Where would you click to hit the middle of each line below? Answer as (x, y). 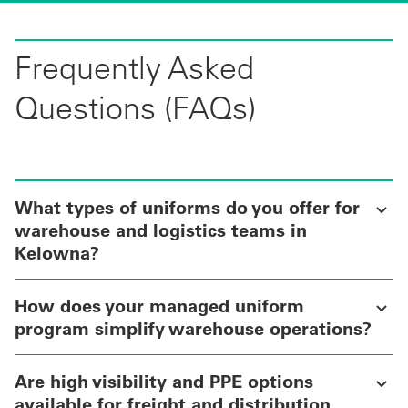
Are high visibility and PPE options (164, 381)
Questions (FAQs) (135, 107)
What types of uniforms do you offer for (187, 207)
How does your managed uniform (159, 305)
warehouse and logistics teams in (161, 229)
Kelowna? (57, 252)
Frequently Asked (134, 67)
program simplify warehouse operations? (193, 328)
